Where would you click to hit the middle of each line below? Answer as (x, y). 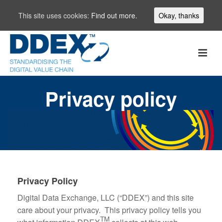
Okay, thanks (179, 15)
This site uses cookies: (55, 15)
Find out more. (114, 15)
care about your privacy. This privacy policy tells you (109, 210)
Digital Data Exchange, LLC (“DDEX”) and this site (106, 197)
